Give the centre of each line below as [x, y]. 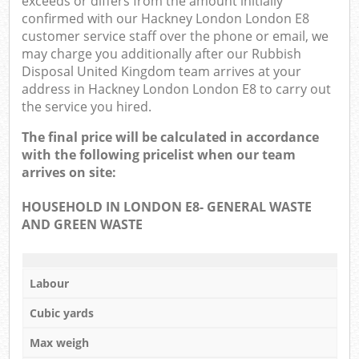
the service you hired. [87, 107]
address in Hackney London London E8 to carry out [177, 89]
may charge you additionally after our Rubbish [162, 54]
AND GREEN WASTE [83, 225]
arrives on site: [69, 173]
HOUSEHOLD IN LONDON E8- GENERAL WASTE [167, 207]
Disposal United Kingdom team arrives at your [162, 72]
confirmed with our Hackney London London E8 [166, 19]
